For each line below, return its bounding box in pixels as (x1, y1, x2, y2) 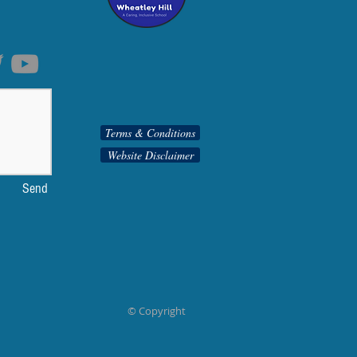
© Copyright (127, 304, 186, 318)
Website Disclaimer (107, 147, 194, 163)
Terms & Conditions (105, 125, 195, 140)
